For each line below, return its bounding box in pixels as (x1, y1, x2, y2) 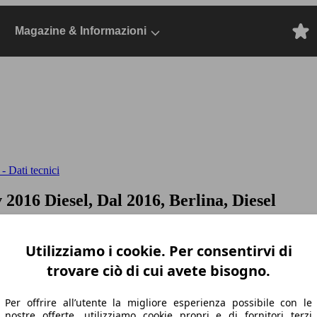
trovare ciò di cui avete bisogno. (47, 260, 270, 280)
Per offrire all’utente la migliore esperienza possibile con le (5, 295, 312, 309)
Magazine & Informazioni (15, 25, 146, 37)
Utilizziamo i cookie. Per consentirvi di (25, 241, 292, 260)
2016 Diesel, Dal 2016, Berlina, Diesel (6, 190, 276, 209)
